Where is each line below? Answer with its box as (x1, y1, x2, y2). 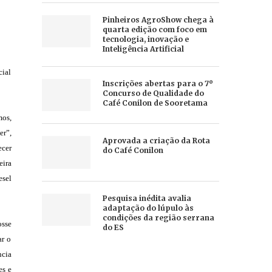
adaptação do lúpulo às (102, 203, 194, 212)
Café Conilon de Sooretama (102, 98, 208, 107)
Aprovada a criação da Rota (102, 136, 210, 146)
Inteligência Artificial (102, 44, 184, 53)
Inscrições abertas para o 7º (102, 79, 213, 88)
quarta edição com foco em (102, 25, 207, 34)
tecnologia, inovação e (102, 35, 189, 44)
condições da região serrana (102, 212, 214, 222)
